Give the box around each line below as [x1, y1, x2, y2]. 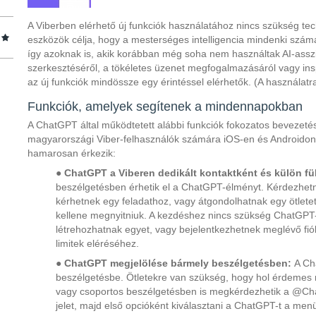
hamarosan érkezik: [28, 147, 116, 159]
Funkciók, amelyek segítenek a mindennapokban [28, 99, 303, 114]
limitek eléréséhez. [56, 238, 139, 249]
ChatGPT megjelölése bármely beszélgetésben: [64, 257, 294, 269]
